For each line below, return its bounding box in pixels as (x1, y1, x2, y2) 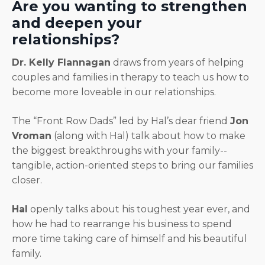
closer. (12, 174, 42, 186)
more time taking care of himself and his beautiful (12, 233, 247, 245)
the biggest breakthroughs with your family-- (12, 145, 227, 157)
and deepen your (12, 14, 142, 32)
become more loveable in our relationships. (12, 86, 216, 98)
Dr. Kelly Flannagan (12, 57, 111, 69)
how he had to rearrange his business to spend (12, 218, 232, 230)
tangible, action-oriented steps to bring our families (12, 160, 253, 172)
